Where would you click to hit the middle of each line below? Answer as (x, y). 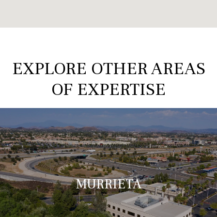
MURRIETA (108, 184)
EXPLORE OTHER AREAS (108, 69)
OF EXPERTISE (108, 90)
